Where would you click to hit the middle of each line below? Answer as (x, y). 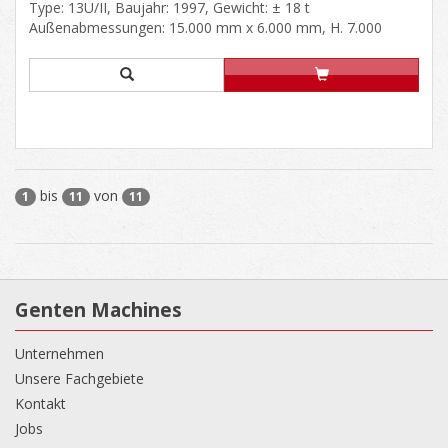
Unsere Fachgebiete (79, 378)
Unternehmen (59, 353)
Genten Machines (98, 309)
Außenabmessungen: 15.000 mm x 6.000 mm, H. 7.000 (205, 27)
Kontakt (40, 403)
